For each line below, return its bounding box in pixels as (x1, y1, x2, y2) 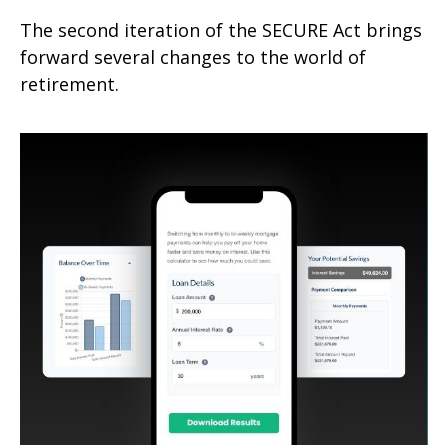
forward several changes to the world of (20, 44, 366, 69)
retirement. (20, 71, 119, 96)
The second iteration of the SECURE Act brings (20, 17, 422, 42)
